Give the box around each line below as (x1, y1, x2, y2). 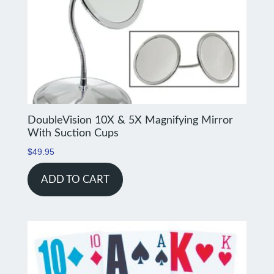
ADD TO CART (40, 174, 109, 185)
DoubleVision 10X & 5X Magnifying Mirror (27, 114, 233, 126)
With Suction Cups (27, 127, 119, 139)
